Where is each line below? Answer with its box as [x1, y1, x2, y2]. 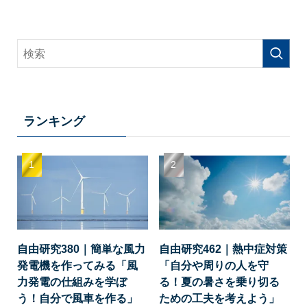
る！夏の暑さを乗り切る [159, 275, 280, 288]
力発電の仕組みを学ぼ [16, 275, 127, 288]
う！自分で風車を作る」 [16, 291, 138, 304]
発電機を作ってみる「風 [16, 258, 138, 271]
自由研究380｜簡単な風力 [16, 242, 145, 255]
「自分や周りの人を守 [159, 258, 269, 271]
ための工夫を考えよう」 [159, 291, 280, 304]
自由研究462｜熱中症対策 [159, 242, 288, 255]
